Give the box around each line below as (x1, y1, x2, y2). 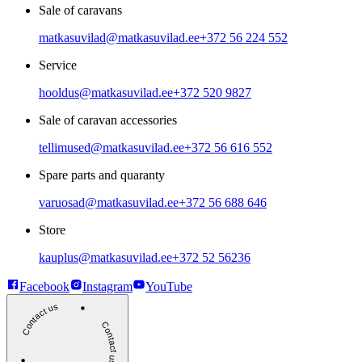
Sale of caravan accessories (39, 112, 177, 127)
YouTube (145, 279, 192, 293)
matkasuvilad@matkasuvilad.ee (39, 30, 200, 44)
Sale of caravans (39, 2, 122, 17)
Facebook (19, 279, 69, 293)
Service (39, 57, 77, 72)
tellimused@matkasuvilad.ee (39, 140, 184, 154)
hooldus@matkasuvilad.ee (39, 85, 173, 99)
